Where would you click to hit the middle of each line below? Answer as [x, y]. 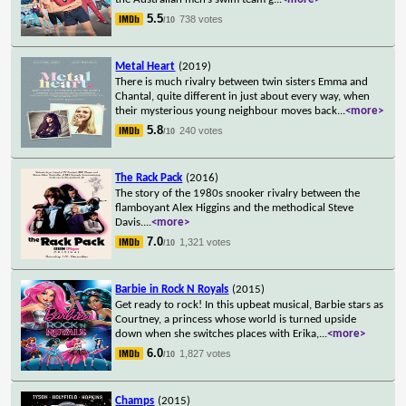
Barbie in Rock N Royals [172, 289]
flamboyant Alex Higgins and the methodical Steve [235, 208]
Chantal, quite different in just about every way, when [243, 96]
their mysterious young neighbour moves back [227, 111]
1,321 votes [206, 242]
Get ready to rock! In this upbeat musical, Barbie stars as [250, 304]
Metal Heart [145, 66]
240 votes [202, 130]
